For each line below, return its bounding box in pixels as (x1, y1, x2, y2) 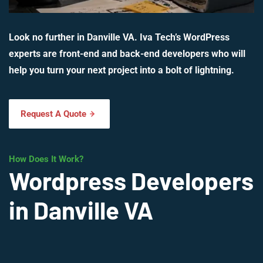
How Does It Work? (9, 154, 83, 165)
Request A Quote (21, 109, 86, 120)
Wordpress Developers (9, 166, 254, 195)
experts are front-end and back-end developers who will (9, 48, 245, 60)
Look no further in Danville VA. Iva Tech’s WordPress (9, 32, 230, 43)
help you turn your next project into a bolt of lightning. (9, 65, 234, 76)
